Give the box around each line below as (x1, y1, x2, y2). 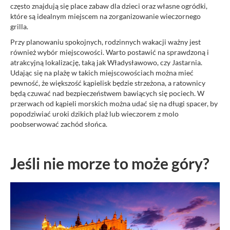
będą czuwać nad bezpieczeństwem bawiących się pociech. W (10, 89, 204, 98)
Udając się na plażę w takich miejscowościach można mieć (10, 68, 194, 78)
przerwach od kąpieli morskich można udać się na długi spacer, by (10, 99, 218, 108)
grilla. (10, 22, 28, 31)
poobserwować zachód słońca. (10, 120, 107, 129)
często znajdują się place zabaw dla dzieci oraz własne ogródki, (10, 2, 207, 11)
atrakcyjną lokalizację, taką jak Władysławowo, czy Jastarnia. (10, 58, 202, 67)
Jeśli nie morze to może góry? (10, 154, 209, 173)
